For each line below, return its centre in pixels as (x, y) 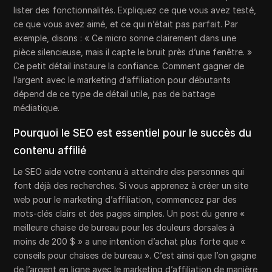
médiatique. (37, 107)
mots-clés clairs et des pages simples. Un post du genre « (129, 213)
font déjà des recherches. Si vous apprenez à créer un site (131, 185)
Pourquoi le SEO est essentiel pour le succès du (133, 133)
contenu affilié (50, 150)
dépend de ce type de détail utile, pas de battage (114, 93)
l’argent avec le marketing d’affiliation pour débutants (122, 80)
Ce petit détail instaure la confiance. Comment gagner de (129, 66)
